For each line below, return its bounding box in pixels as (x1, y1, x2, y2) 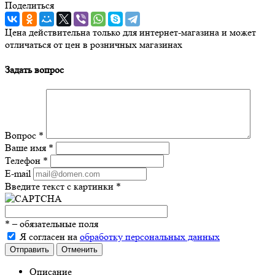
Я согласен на (20, 231, 80, 243)
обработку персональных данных (80, 231, 220, 243)
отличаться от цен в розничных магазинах (5, 38, 182, 50)
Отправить (10, 245, 49, 255)
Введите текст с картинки (5, 180, 116, 193)
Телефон (5, 155, 43, 167)
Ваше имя (5, 142, 48, 154)
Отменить (61, 245, 98, 255)
